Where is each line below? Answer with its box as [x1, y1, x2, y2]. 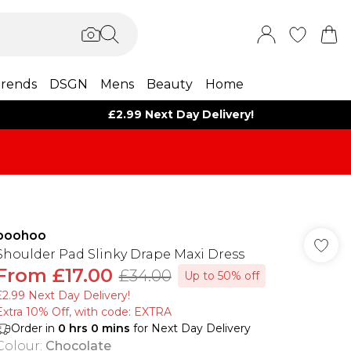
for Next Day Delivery [129, 321, 251, 335]
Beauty [146, 77, 193, 92]
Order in [10, 321, 58, 335]
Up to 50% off [183, 269, 259, 283]
